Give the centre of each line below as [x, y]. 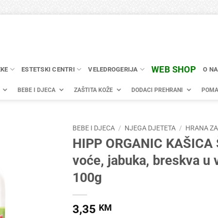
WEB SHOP [174, 69]
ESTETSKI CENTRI [48, 69]
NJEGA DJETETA [150, 128]
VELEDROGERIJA [113, 69]
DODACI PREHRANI [157, 90]
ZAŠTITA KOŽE [93, 90]
